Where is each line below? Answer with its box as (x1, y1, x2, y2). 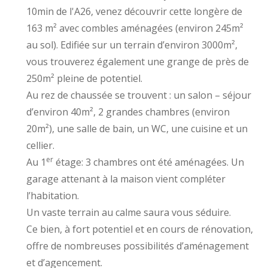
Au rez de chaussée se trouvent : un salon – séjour (26, 88, 251, 102)
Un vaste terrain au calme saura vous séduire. (26, 205, 231, 219)
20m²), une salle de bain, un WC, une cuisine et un (26, 121, 248, 135)
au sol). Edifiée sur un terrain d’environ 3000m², (26, 38, 237, 51)
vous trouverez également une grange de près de (26, 54, 249, 68)
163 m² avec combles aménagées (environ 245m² (26, 21, 243, 35)
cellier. (26, 138, 54, 152)
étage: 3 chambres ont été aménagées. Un (53, 155, 244, 169)
